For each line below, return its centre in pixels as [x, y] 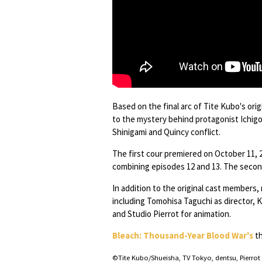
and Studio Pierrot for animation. [172, 214]
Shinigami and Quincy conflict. [166, 132]
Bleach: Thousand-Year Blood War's [183, 235]
